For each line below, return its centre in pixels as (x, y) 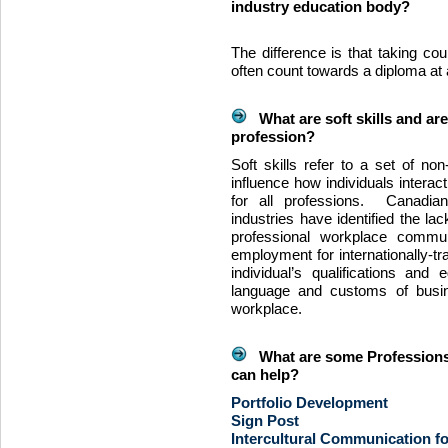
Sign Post (265, 421)
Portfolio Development (309, 403)
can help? (265, 375)
